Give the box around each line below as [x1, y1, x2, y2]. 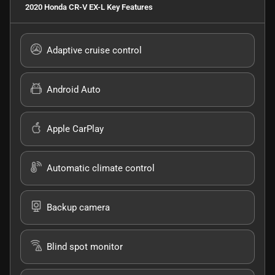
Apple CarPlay [47, 123, 104, 134]
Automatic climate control [47, 162, 155, 174]
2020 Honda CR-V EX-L [25, 2, 105, 12]
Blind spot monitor [47, 241, 123, 252]
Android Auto [47, 83, 101, 95]
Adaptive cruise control [47, 44, 142, 56]
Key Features [105, 2, 153, 12]
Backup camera [47, 201, 110, 213]
